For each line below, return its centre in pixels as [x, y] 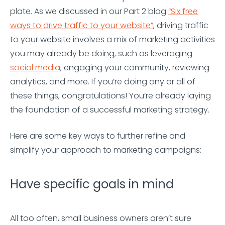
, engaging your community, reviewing [135, 68]
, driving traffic [181, 25]
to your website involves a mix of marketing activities [113, 39]
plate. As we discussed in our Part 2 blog [89, 11]
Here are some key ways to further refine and [98, 136]
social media [35, 68]
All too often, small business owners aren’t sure [101, 218]
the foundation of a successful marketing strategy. [110, 110]
